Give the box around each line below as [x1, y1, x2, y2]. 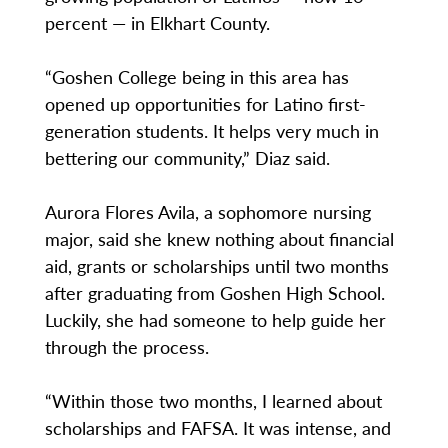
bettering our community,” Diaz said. [44, 145, 330, 171]
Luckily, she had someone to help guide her [44, 307, 386, 333]
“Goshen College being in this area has [44, 64, 349, 90]
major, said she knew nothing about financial [44, 226, 394, 252]
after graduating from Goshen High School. [44, 280, 385, 306]
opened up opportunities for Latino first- [44, 91, 366, 117]
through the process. [44, 334, 209, 360]
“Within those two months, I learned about [44, 388, 382, 414]
